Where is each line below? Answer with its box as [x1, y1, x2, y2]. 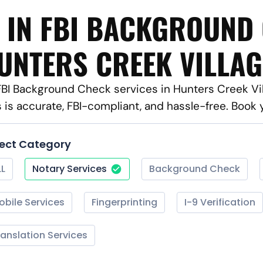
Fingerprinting [92, 195, 157, 209]
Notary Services [32, 161, 107, 176]
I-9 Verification [184, 195, 255, 209]
